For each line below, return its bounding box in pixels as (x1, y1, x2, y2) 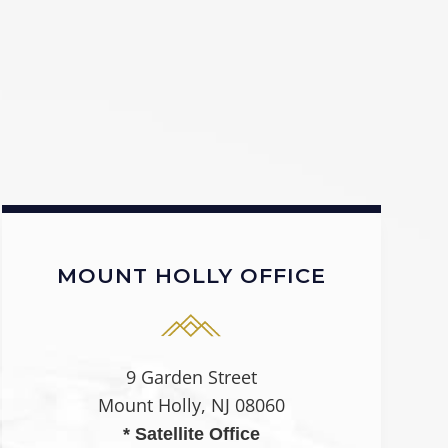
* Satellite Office (122, 424, 260, 445)
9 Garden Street (125, 365, 257, 390)
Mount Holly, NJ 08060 (97, 393, 285, 418)
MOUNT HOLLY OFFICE (56, 262, 326, 288)
